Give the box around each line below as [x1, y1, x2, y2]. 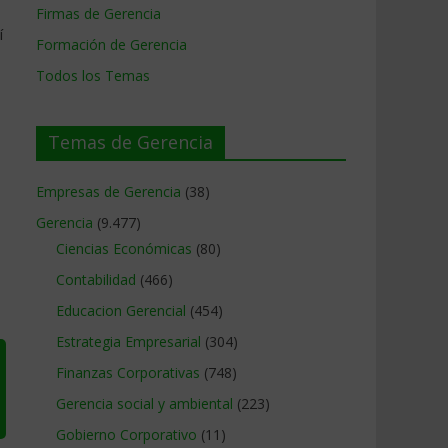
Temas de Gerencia [48, 130, 213, 154]
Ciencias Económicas [56, 239, 192, 258]
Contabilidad [56, 270, 136, 289]
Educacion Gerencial [56, 301, 186, 320]
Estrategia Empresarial [56, 332, 201, 351]
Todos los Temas [36, 66, 150, 85]
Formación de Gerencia [36, 35, 187, 54]
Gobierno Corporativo [56, 425, 197, 444]
